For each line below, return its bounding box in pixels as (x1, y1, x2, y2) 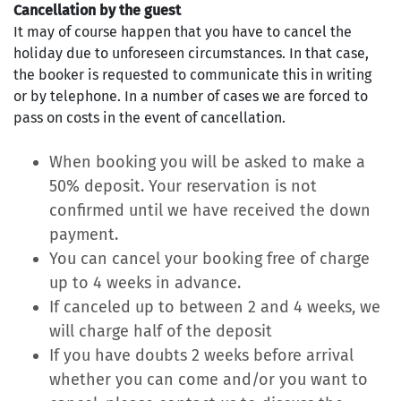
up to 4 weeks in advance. (49, 273, 241, 293)
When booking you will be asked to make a (49, 152, 365, 172)
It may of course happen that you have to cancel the (13, 23, 352, 40)
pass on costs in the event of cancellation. (13, 109, 286, 126)
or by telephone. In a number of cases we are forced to (13, 88, 368, 105)
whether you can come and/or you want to (49, 370, 368, 389)
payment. (49, 225, 118, 244)
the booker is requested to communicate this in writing (13, 66, 371, 83)
